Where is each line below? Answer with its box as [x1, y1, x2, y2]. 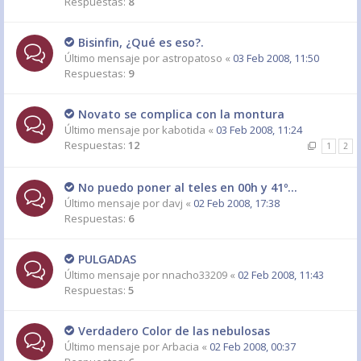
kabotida [162, 122, 205, 137]
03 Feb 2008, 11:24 [216, 122, 302, 137]
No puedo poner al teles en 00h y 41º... [78, 180, 297, 195]
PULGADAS [78, 251, 136, 267]
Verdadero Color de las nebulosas [78, 323, 270, 338]
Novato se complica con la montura [78, 106, 284, 122]
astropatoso [162, 51, 222, 65]
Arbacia [162, 339, 199, 354]
